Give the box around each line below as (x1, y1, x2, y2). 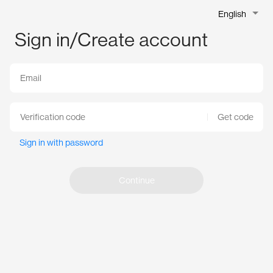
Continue (118, 175, 155, 186)
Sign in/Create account (15, 28, 208, 51)
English (218, 9, 246, 19)
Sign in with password (19, 137, 103, 148)
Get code (218, 112, 253, 122)
